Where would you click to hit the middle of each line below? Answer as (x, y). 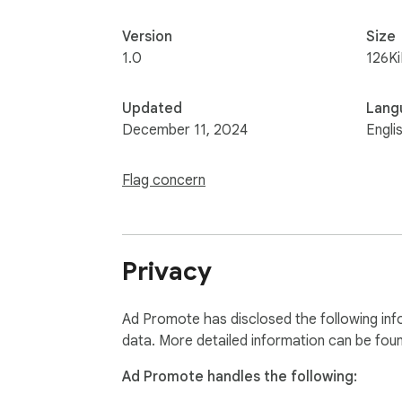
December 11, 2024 (185, 130)
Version (147, 36)
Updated (152, 108)
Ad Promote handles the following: (240, 377)
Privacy (167, 272)
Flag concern (164, 180)
